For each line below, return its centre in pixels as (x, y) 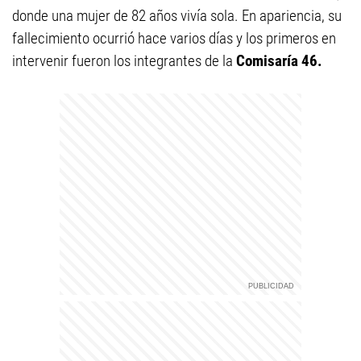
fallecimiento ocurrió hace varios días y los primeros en (174, 39)
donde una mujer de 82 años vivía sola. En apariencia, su (177, 16)
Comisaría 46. (278, 61)
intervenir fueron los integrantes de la (122, 61)
